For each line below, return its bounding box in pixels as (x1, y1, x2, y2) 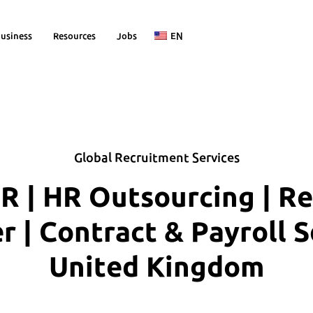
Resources (53, 31, 96, 41)
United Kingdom (49, 251, 264, 282)
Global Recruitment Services (73, 150, 240, 164)
